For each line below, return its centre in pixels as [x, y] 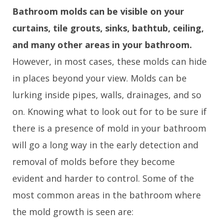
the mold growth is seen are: [73, 212]
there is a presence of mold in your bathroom [109, 128]
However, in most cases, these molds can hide [110, 62]
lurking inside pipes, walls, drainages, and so [107, 95]
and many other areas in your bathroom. [102, 45]
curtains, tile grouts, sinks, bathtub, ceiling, [108, 28]
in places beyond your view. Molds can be [99, 78]
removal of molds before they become [94, 162]
